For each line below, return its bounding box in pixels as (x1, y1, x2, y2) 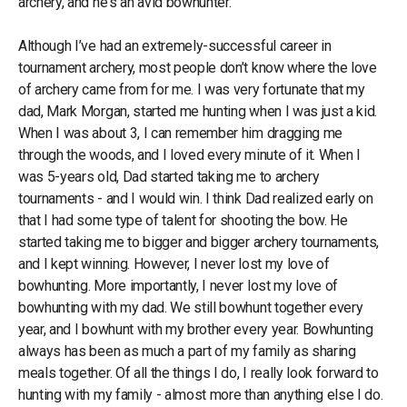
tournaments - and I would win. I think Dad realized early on (18, 189, 373, 207)
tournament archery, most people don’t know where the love (18, 58, 377, 76)
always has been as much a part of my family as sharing (18, 342, 356, 360)
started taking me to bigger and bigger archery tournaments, (18, 233, 380, 251)
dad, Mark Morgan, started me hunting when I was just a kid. (18, 102, 378, 120)
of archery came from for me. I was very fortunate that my (18, 80, 365, 98)
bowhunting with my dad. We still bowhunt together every (18, 298, 363, 316)
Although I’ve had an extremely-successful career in (18, 36, 332, 55)
